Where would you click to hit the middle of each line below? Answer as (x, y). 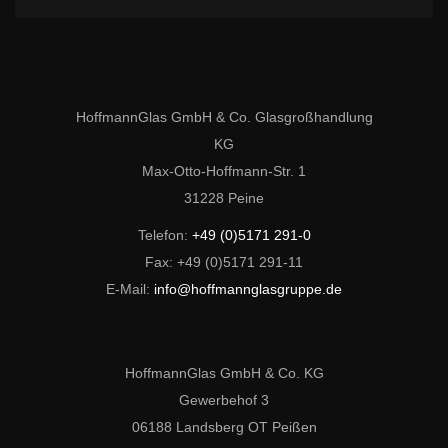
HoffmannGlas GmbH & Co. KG (224, 372)
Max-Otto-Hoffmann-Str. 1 (224, 170)
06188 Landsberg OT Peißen (224, 426)
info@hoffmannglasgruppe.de (248, 288)
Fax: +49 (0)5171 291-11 (224, 261)
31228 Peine (224, 197)
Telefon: (164, 234)
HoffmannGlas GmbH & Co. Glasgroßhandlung (224, 116)
